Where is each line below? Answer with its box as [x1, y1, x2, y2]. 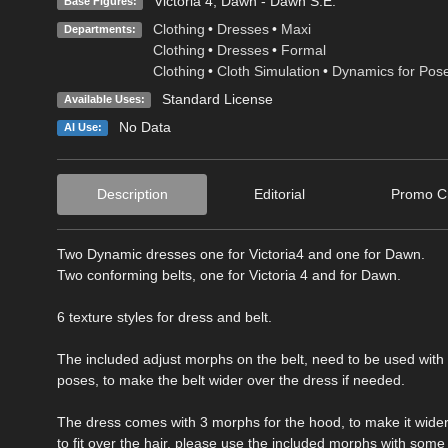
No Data [118, 118, 171, 135]
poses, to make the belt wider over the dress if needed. [57, 371, 405, 388]
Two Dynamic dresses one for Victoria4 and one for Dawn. [57, 245, 425, 262]
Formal [280, 41, 326, 58]
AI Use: [63, 120, 102, 133]
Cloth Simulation [216, 62, 320, 79]
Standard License [161, 90, 273, 107]
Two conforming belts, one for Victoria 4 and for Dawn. [57, 266, 401, 283]
